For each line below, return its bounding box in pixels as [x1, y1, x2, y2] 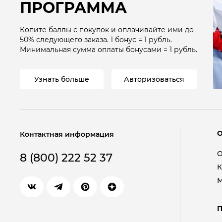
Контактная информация [20, 130, 114, 139]
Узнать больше [34, 75, 89, 84]
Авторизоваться [124, 75, 184, 84]
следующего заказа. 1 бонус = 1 [34, 35, 149, 44]
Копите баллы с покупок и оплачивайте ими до [20, 25, 194, 34]
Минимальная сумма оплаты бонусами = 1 [20, 45, 174, 54]
